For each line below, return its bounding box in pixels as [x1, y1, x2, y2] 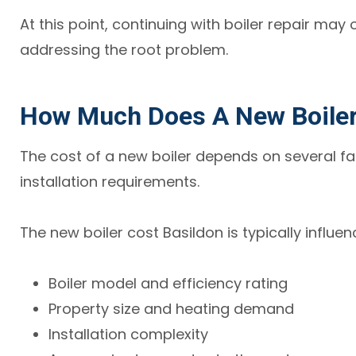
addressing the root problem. [20, 39, 229, 60]
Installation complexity [48, 323, 209, 344]
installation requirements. [20, 171, 200, 192]
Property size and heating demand [48, 298, 295, 319]
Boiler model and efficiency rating [48, 273, 288, 293]
